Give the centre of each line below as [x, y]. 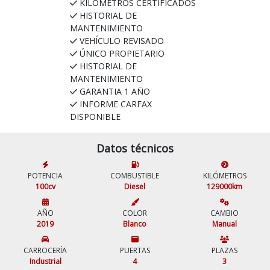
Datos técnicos [135, 148]
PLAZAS [225, 250]
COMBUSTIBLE [135, 175]
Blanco [135, 224]
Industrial [45, 261]
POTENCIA [46, 175]
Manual [225, 224]
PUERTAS [135, 250]
